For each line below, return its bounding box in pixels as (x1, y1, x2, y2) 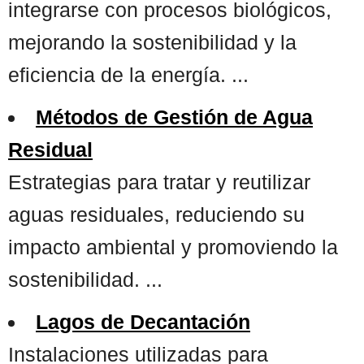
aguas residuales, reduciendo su (8, 202, 305, 226)
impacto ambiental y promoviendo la (8, 235, 338, 258)
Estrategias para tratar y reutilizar (8, 170, 310, 193)
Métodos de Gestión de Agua (36, 105, 313, 128)
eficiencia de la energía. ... (8, 63, 249, 86)
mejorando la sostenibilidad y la (8, 30, 297, 54)
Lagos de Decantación (36, 310, 250, 333)
